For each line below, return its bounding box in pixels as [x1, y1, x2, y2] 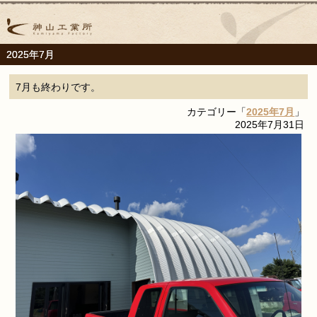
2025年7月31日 [235, 118, 305, 130]
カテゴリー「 [187, 105, 247, 117]
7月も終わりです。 [15, 81, 100, 93]
